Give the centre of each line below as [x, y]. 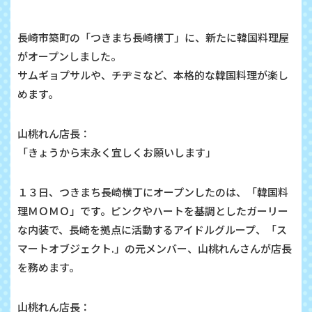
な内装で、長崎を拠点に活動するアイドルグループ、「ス [152, 229]
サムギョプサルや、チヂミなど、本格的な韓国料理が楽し [153, 75]
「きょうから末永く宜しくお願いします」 [117, 152]
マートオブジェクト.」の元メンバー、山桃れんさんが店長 [155, 248]
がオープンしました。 [69, 56]
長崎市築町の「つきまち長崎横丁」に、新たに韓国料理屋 [153, 37]
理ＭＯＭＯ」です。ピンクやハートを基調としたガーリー [153, 210]
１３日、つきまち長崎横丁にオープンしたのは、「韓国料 [153, 192]
